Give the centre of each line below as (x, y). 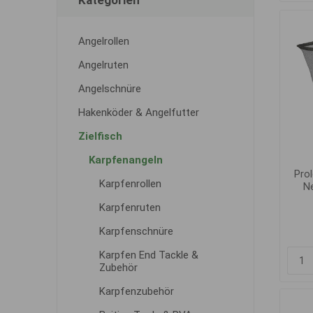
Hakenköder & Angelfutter (138, 112)
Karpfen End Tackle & (148, 255)
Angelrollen (103, 41)
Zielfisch (100, 136)
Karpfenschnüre (136, 231)
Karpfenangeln (125, 160)
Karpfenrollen (130, 184)
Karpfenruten (130, 208)
